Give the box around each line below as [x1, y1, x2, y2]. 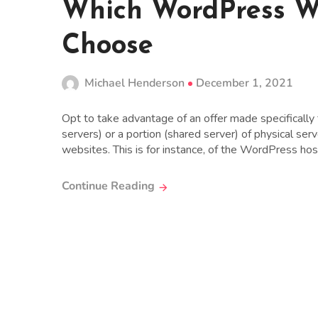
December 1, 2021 [196, 75, 293, 91]
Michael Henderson [84, 75, 185, 91]
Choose [62, 33, 153, 60]
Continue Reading [62, 178, 158, 194]
